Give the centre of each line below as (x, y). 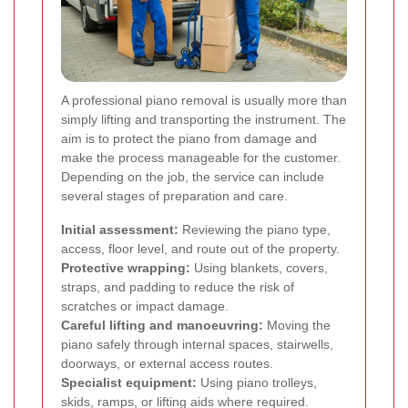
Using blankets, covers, (259, 267)
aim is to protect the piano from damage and (189, 138)
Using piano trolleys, (257, 382)
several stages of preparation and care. (174, 195)
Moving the (297, 325)
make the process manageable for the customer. (201, 157)
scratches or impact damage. (145, 306)
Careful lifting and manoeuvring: (162, 325)
